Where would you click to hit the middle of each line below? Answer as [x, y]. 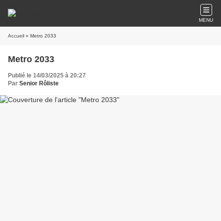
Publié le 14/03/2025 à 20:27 [47, 75]
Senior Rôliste [39, 83]
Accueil [16, 36]
